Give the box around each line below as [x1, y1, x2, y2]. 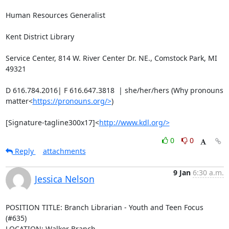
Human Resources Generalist [5, 10, 105, 20]
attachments [42, 146, 86, 156]
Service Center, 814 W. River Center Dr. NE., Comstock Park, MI [5, 53, 217, 63]
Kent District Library [5, 32, 74, 41]
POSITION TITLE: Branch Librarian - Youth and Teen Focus [5, 202, 203, 212]
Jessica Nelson [34, 173, 95, 185]
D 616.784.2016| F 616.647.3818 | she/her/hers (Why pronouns [5, 85, 223, 95]
